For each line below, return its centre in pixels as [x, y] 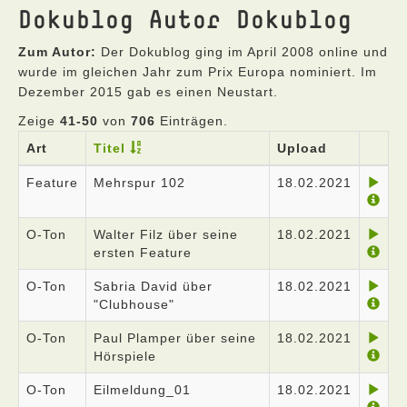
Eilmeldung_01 [142, 390]
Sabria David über [153, 286]
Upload [302, 148]
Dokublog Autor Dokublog [185, 19]
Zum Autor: [57, 52]
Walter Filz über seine [166, 234]
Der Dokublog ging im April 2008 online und [242, 52]
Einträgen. [192, 121]
